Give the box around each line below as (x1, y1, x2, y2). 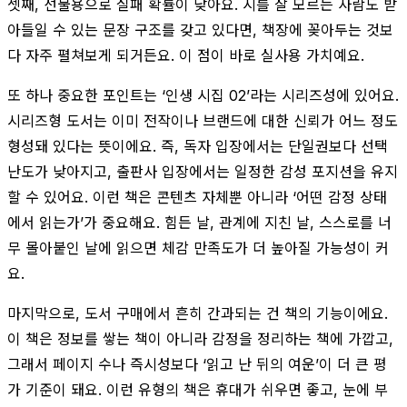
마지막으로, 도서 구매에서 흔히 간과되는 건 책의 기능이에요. (7, 303, 388, 323)
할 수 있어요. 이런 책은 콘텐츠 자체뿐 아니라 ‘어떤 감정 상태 (7, 187, 387, 206)
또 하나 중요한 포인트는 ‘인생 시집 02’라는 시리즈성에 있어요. (7, 85, 399, 104)
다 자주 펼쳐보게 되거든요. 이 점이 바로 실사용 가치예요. (7, 45, 364, 65)
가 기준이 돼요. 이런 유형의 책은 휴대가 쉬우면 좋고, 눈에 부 (7, 380, 388, 399)
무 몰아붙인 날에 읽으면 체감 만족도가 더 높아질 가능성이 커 (7, 238, 389, 257)
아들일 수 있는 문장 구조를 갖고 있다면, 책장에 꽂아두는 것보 (7, 20, 393, 39)
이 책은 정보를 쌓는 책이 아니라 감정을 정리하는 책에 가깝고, (7, 329, 393, 348)
